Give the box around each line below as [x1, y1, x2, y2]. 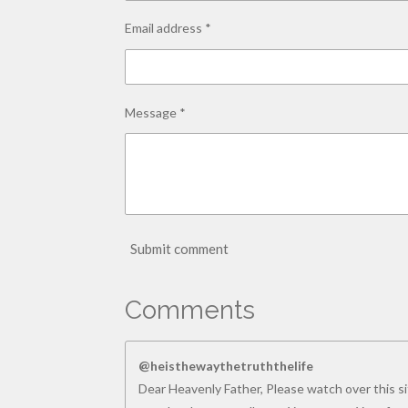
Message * [125, 104, 186, 120]
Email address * [125, 20, 211, 36]
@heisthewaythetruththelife [138, 357, 313, 373]
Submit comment [130, 240, 229, 258]
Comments [125, 294, 255, 325]
